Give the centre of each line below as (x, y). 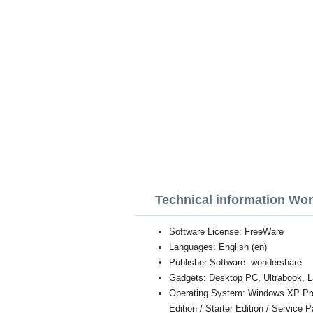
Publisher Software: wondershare (235, 262)
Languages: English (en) (218, 247)
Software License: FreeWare (226, 232)
